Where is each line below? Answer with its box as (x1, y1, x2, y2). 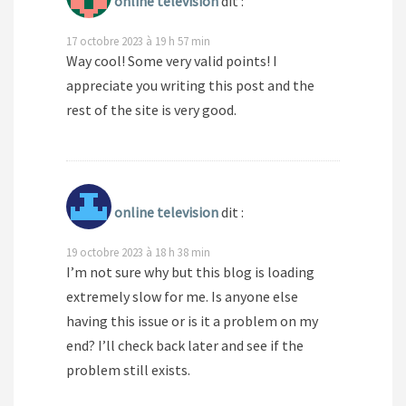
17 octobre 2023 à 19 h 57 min (66, 34, 210, 49)
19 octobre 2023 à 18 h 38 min (66, 245, 210, 260)
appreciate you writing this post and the (66, 76, 314, 95)
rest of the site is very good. (66, 101, 237, 120)
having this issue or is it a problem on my (66, 312, 318, 331)
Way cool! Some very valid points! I (66, 52, 277, 71)
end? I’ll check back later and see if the (66, 336, 304, 355)
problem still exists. (66, 361, 190, 380)
